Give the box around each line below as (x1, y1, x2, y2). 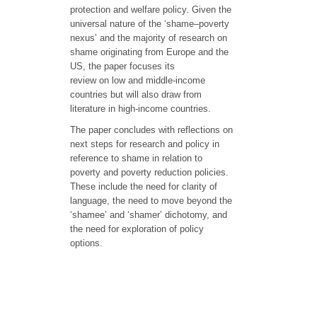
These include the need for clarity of (70, 181, 217, 192)
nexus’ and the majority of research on (70, 33, 227, 44)
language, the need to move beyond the (70, 195, 232, 207)
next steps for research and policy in (70, 139, 219, 150)
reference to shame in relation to (70, 153, 202, 164)
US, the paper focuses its (70, 61, 175, 72)
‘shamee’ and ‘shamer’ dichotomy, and (70, 209, 227, 221)
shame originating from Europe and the (70, 47, 229, 58)
